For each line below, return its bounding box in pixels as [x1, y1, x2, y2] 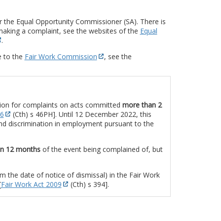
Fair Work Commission [24, 52, 97, 62]
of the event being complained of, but [40, 145, 163, 154]
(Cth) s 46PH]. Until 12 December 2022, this [10, 110, 151, 119]
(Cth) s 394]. [68, 180, 109, 189]
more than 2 [122, 100, 162, 110]
